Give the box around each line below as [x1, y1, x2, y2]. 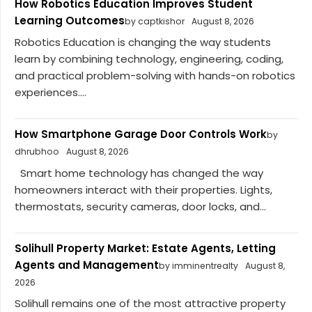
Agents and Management [15, 257, 159, 272]
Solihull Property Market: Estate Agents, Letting [15, 240, 276, 256]
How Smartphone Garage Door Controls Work [15, 127, 267, 142]
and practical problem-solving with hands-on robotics [15, 68, 295, 84]
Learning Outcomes [15, 13, 125, 28]
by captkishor [125, 15, 185, 27]
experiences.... [15, 85, 86, 100]
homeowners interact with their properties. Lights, [15, 182, 272, 197]
